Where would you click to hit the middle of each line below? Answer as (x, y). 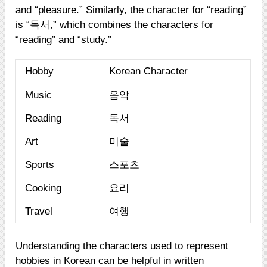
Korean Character (149, 71)
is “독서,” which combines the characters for (115, 24)
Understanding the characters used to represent (122, 246)
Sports (40, 164)
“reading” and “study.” (64, 39)
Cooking (44, 188)
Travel (39, 211)
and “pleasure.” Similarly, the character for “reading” (131, 10)
